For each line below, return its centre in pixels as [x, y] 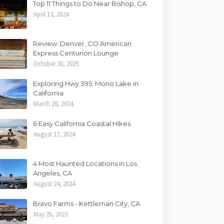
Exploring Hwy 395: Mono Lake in [86, 83]
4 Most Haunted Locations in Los [85, 163]
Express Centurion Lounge [76, 53]
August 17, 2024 [54, 134]
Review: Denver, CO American [82, 43]
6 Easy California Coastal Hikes [82, 123]
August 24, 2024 [54, 184]
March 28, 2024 [53, 104]
